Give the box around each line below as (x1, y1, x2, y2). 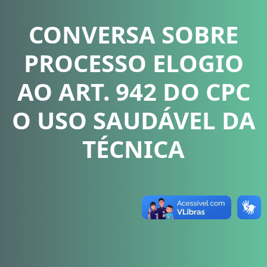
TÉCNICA (82, 132, 185, 165)
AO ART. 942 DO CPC (17, 74, 250, 108)
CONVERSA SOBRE (29, 17, 238, 51)
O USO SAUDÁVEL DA (11, 103, 256, 136)
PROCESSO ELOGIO (23, 46, 244, 79)
